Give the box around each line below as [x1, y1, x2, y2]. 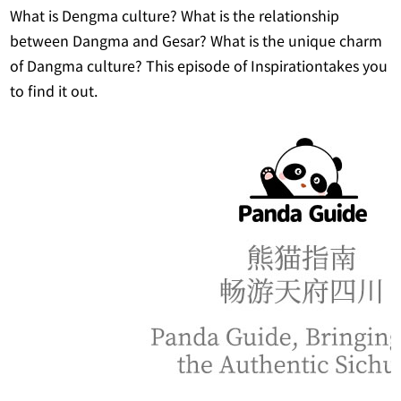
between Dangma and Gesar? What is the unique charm [10, 21, 383, 61]
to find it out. [10, 71, 98, 111]
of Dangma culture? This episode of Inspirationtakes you [10, 46, 388, 86]
